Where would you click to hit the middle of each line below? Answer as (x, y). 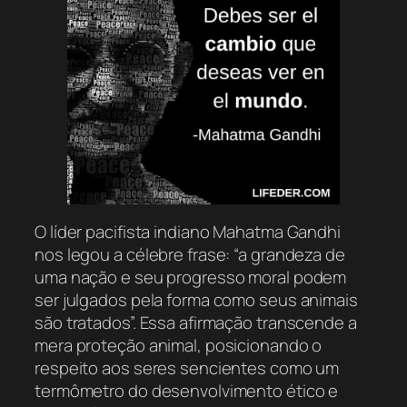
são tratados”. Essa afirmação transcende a (196, 323)
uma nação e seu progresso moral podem (191, 278)
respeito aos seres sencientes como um (187, 368)
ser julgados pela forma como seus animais (196, 300)
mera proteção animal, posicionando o (179, 346)
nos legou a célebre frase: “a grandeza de (190, 255)
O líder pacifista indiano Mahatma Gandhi (188, 232)
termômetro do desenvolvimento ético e (187, 391)
